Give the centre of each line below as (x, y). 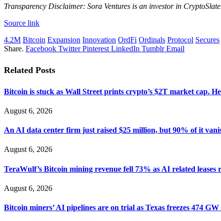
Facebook (41, 48)
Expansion (64, 39)
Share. (14, 48)
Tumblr (153, 48)
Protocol (180, 39)
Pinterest (96, 48)
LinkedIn (125, 48)
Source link (22, 23)
